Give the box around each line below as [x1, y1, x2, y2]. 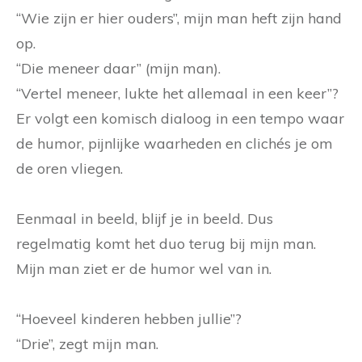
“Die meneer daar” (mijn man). [16, 58, 221, 78]
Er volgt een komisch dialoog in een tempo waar [16, 108, 344, 128]
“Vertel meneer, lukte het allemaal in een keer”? [16, 83, 339, 103]
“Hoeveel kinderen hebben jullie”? [16, 309, 242, 328]
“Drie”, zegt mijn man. [16, 334, 158, 353]
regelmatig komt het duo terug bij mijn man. [16, 234, 316, 253]
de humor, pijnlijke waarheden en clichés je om [16, 133, 333, 153]
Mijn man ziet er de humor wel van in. [16, 259, 271, 278]
